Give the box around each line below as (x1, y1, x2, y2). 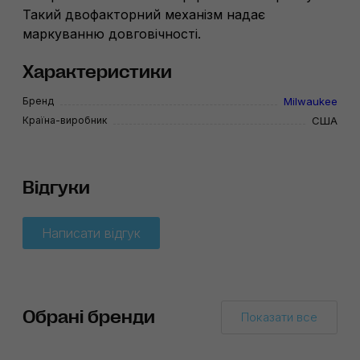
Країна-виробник (22, 114, 107, 127)
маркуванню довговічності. (22, 26, 201, 43)
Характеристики (22, 62, 172, 83)
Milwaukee (284, 95, 337, 108)
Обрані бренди (22, 307, 155, 328)
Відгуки (22, 178, 90, 198)
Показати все (241, 309, 317, 325)
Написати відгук (42, 225, 141, 242)
